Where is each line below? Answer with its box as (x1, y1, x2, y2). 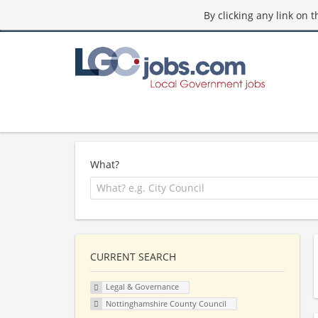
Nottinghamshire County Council (105, 298, 226, 309)
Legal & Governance (105, 281, 179, 292)
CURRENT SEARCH (90, 249, 176, 263)
